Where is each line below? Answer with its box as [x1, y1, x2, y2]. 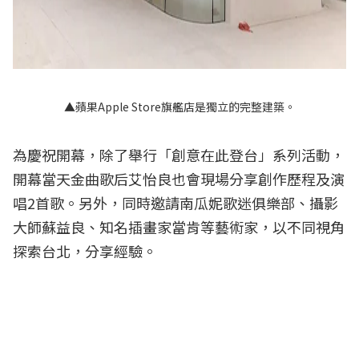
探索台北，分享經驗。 [13, 240, 157, 261]
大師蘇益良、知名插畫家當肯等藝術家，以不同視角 [13, 216, 345, 237]
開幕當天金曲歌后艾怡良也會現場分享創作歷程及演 [13, 167, 345, 189]
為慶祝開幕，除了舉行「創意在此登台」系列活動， [13, 143, 345, 165]
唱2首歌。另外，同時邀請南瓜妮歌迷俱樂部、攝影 [13, 192, 338, 213]
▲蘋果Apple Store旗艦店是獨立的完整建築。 [63, 98, 296, 115]
